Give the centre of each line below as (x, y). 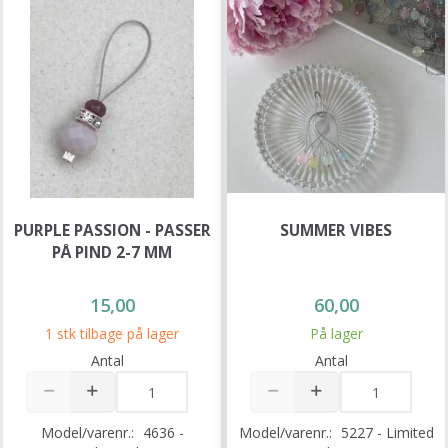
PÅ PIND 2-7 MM (112, 253)
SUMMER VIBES (336, 231)
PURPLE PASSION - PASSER (112, 231)
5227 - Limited (387, 433)
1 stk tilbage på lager (112, 334)
